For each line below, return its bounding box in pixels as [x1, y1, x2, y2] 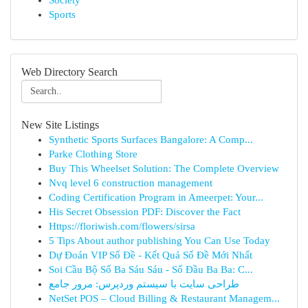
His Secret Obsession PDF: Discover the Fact [49, 206, 241, 217]
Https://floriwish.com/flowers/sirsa [49, 221, 195, 232]
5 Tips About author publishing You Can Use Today [49, 235, 270, 246]
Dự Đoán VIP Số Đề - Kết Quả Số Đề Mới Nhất [49, 250, 252, 261]
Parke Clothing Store [49, 148, 137, 159]
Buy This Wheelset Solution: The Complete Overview [49, 163, 279, 174]
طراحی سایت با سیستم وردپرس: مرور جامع [49, 278, 239, 289]
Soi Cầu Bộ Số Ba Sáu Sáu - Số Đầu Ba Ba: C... [49, 264, 253, 275]
